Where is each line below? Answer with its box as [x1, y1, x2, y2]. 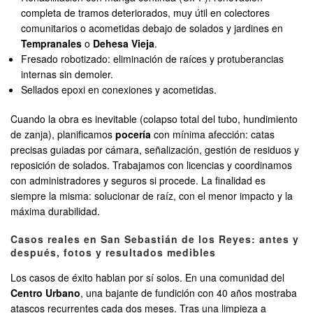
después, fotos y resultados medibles [10, 245, 216, 260]
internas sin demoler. [21, 67, 114, 82]
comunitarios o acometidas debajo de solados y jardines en [21, 21, 284, 36]
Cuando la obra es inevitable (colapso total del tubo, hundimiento [10, 112, 298, 126]
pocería [115, 127, 151, 142]
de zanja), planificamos [10, 127, 115, 142]
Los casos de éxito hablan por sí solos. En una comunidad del [10, 270, 284, 285]
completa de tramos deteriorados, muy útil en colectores [21, 6, 270, 20]
